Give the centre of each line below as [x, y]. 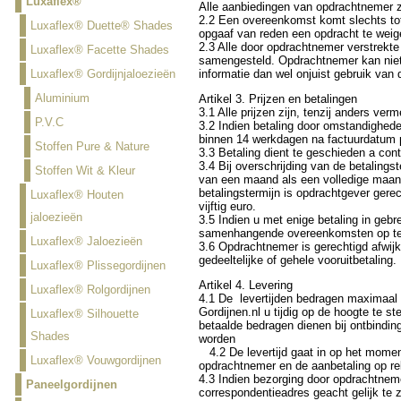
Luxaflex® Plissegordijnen [98, 265]
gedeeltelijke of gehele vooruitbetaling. [297, 260]
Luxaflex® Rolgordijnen [90, 290]
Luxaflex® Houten [77, 195]
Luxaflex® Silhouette [84, 314]
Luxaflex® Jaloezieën [86, 241]
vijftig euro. [227, 207]
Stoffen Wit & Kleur [85, 171]
